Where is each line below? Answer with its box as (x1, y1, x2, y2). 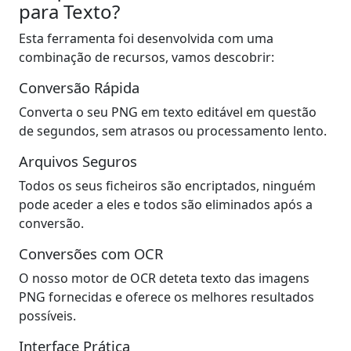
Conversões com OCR (19, 243, 163, 263)
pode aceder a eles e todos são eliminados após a (19, 195, 313, 213)
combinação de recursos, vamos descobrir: (19, 48, 274, 66)
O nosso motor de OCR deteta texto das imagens (19, 269, 309, 287)
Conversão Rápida (19, 77, 139, 97)
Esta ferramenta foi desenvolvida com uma (19, 29, 273, 47)
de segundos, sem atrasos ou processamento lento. (19, 121, 327, 139)
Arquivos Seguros (19, 150, 137, 171)
